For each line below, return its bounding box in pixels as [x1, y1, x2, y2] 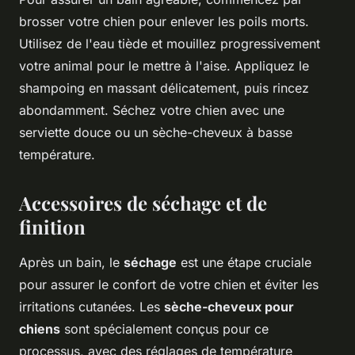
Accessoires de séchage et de [19, 190, 267, 216]
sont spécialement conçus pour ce [60, 321, 269, 338]
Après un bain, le [19, 254, 124, 271]
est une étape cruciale [177, 254, 311, 271]
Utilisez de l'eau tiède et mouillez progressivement [19, 36, 320, 52]
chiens [19, 321, 60, 338]
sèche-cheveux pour [164, 299, 294, 315]
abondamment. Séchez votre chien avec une [19, 102, 284, 119]
